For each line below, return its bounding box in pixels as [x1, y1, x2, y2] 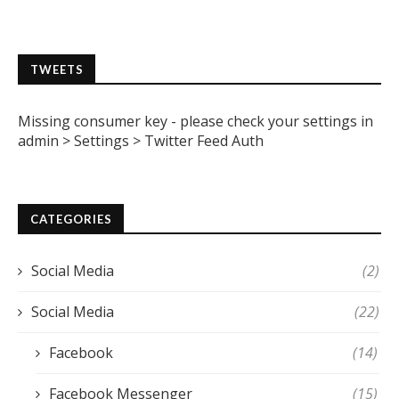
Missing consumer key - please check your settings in [18, 111, 373, 132]
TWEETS [30, 62, 84, 77]
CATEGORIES [30, 212, 112, 227]
